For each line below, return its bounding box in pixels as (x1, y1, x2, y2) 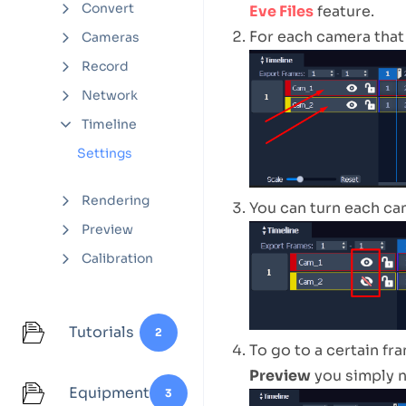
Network (82, 87, 138, 103)
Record (82, 58, 129, 74)
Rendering (82, 192, 150, 208)
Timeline (82, 116, 137, 132)
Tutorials (69, 323, 134, 342)
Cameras (82, 29, 140, 45)
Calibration (82, 250, 153, 266)
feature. (313, 2, 374, 21)
